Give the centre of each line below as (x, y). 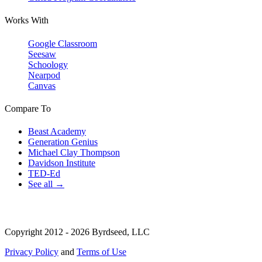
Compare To (28, 108)
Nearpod (44, 75)
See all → (46, 184)
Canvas (42, 85)
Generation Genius (63, 142)
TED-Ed (44, 174)
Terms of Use (101, 252)
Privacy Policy (32, 252)
